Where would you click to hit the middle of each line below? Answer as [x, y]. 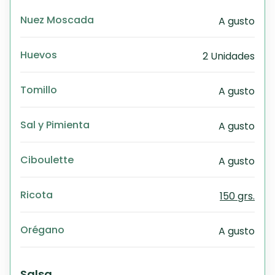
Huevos [39, 55]
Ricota [37, 195]
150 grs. [237, 196]
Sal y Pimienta [55, 125]
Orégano [42, 230]
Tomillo [39, 90]
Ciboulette [47, 160]
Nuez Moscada [57, 20]
